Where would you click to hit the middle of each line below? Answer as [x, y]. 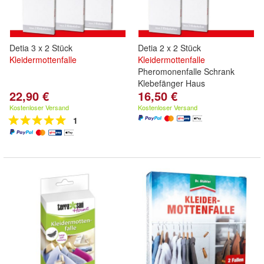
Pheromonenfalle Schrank [186, 71]
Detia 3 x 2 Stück [41, 48]
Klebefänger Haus [171, 83]
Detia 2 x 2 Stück [169, 48]
